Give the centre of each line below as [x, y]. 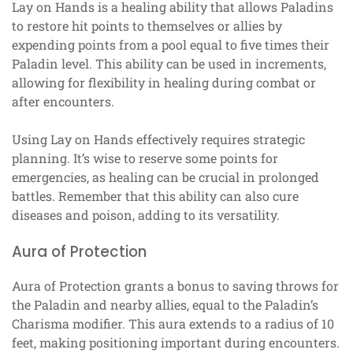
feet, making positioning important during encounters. [176, 342]
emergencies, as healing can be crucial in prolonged [165, 176]
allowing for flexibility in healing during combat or [164, 82]
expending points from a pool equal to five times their [171, 44]
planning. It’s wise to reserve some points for [145, 158]
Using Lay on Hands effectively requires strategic [158, 139]
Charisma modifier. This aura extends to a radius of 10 [173, 323]
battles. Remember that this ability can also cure [155, 195]
